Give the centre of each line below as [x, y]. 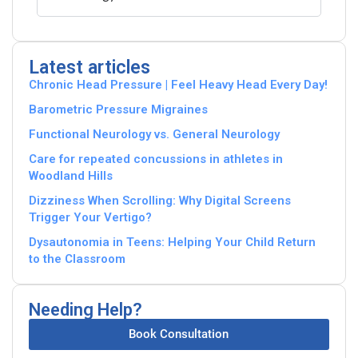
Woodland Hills [71, 175]
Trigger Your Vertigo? [90, 217]
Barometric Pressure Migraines [118, 109]
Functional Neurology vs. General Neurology [154, 134]
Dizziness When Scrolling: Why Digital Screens [160, 200]
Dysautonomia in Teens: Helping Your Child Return [172, 242]
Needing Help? [86, 309]
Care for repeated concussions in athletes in [156, 159]
